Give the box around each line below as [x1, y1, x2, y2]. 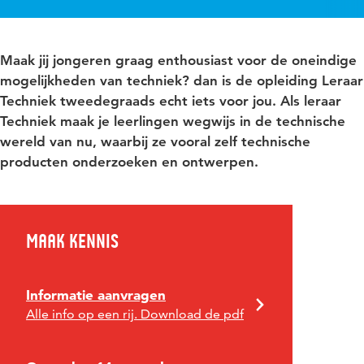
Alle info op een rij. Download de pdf [26, 306, 244, 322]
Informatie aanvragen [26, 286, 166, 303]
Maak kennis [26, 230, 119, 253]
